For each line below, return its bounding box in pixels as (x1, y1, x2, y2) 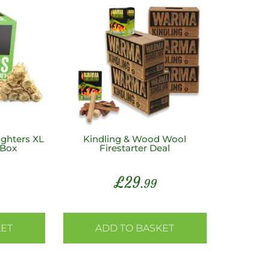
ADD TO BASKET (95, 222, 175, 234)
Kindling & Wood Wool (83, 133, 187, 145)
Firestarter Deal (99, 142, 171, 154)
